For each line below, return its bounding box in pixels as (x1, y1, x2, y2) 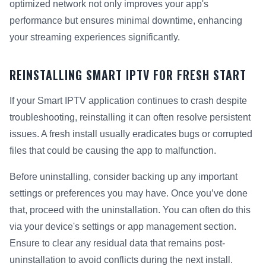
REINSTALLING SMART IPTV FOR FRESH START (9, 66, 246, 84)
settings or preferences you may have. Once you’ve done (9, 188, 248, 199)
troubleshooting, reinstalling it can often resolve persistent (9, 112, 251, 123)
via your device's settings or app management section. (9, 221, 236, 232)
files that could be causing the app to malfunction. (9, 145, 216, 156)
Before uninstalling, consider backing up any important (9, 172, 237, 182)
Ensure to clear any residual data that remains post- (9, 238, 225, 249)
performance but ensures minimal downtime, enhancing (9, 15, 242, 26)
